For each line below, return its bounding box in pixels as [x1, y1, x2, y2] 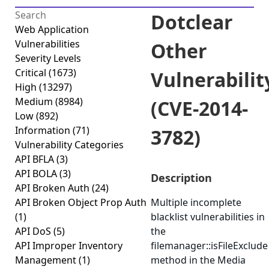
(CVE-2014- [151, 95, 248, 121]
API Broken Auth [15, 181, 92, 195]
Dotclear [151, 9, 233, 35]
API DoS [15, 225, 53, 238]
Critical [15, 66, 49, 79]
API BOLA [15, 167, 59, 180]
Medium [15, 95, 55, 108]
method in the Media [151, 253, 246, 267]
